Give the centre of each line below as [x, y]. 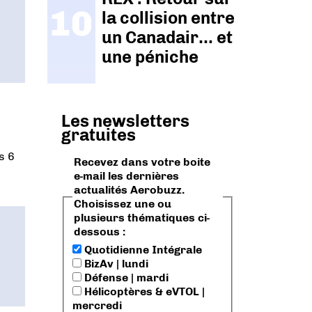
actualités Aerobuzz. [129, 190]
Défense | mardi [125, 278]
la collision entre [169, 18]
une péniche [150, 57]
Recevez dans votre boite [142, 162]
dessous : [100, 232]
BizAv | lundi [115, 264]
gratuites [99, 134]
